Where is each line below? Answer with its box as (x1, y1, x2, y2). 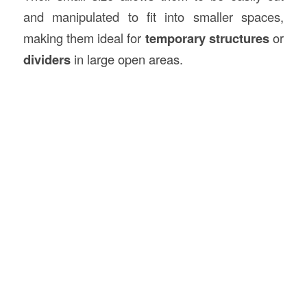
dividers (23, 49, 71, 69)
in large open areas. (70, 49, 183, 68)
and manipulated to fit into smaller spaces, (23, 7, 284, 25)
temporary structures (145, 28, 270, 47)
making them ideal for (23, 28, 145, 47)
